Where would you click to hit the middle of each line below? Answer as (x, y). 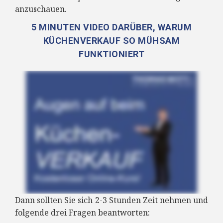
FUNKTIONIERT (111, 54)
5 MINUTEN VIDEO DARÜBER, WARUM (111, 27)
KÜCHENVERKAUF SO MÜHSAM (111, 41)
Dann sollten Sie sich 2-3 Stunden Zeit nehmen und (111, 200)
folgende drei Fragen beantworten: (82, 212)
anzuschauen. (42, 9)
